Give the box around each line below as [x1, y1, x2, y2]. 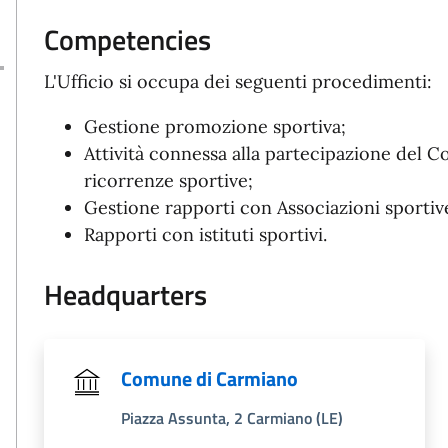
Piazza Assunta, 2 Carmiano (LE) [121, 406, 343, 430]
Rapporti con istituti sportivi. [84, 223, 327, 246]
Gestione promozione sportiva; [84, 115, 346, 138]
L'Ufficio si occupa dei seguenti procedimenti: [44, 70, 432, 93]
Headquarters [44, 273, 207, 316]
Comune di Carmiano [121, 363, 298, 394]
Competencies [44, 18, 211, 61]
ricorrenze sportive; [84, 169, 253, 192]
